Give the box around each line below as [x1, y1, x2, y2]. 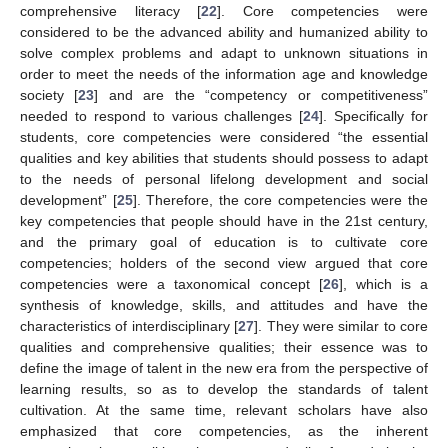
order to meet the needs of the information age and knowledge [20, 66, 428, 83]
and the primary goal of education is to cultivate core [20, 234, 428, 251]
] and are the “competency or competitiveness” [94, 87, 429, 104]
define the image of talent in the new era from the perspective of [20, 360, 428, 377]
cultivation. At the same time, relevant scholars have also [20, 402, 428, 419]
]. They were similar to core [254, 318, 428, 335]
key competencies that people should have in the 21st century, [20, 213, 428, 230]
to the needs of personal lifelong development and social [20, 171, 428, 188]
